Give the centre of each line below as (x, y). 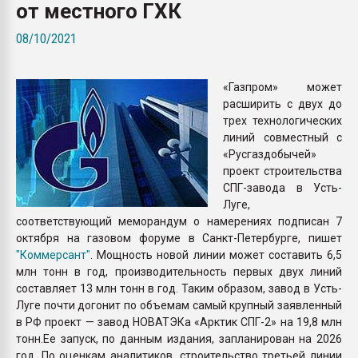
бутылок (264, 27)
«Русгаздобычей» (270, 154)
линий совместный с (282, 137)
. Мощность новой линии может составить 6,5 (216, 255)
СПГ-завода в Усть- (282, 187)
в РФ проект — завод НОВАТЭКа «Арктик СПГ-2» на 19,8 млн (179, 322)
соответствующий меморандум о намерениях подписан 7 (179, 221)
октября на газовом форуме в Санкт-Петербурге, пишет (179, 238)
